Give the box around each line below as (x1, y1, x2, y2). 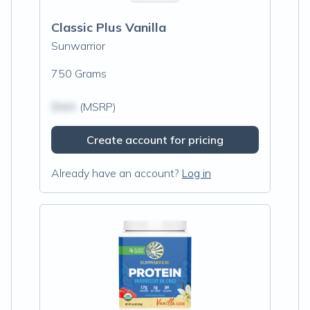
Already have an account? (51, 166, 179, 180)
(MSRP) (77, 100, 116, 113)
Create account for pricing (86, 133, 224, 147)
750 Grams (51, 66, 107, 80)
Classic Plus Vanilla (51, 19, 166, 35)
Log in (182, 166, 211, 180)
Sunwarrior (51, 39, 105, 53)
